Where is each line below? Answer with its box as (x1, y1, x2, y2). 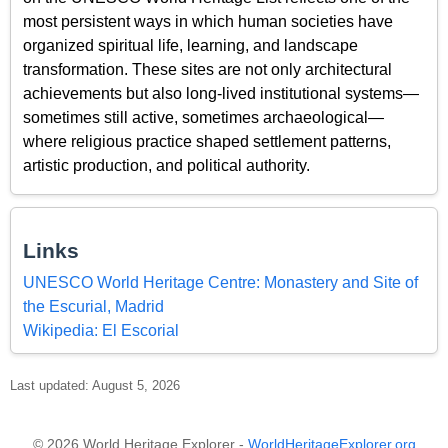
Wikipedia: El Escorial (23, 322, 179, 340)
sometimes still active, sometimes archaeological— (23, 108, 384, 126)
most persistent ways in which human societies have (23, 12, 393, 30)
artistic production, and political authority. (23, 156, 310, 174)
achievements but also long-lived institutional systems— (23, 84, 419, 102)
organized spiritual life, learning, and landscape (23, 36, 358, 54)
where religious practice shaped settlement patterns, (23, 132, 391, 150)
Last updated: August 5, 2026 (10, 378, 180, 394)
